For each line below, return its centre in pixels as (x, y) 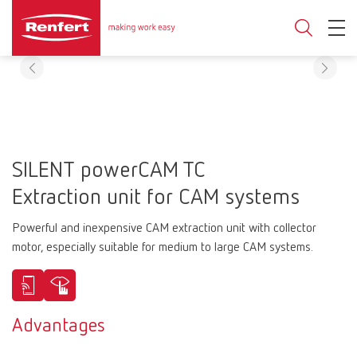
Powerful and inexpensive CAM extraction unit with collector (164, 229)
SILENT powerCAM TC (109, 171)
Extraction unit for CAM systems (156, 198)
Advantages (59, 326)
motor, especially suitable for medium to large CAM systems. (163, 248)
